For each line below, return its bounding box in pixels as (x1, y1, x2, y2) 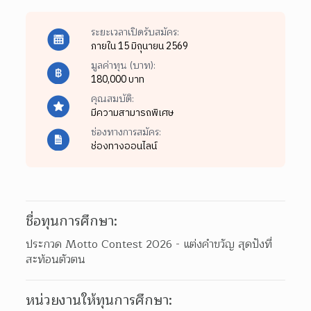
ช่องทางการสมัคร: (90, 124, 161, 140)
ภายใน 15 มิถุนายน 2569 (90, 37, 188, 54)
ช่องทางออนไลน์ (90, 137, 157, 154)
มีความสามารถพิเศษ (90, 104, 174, 121)
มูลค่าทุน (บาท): (90, 57, 155, 74)
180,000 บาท (90, 71, 144, 87)
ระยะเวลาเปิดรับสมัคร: (90, 24, 179, 40)
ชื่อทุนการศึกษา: (26, 210, 118, 233)
